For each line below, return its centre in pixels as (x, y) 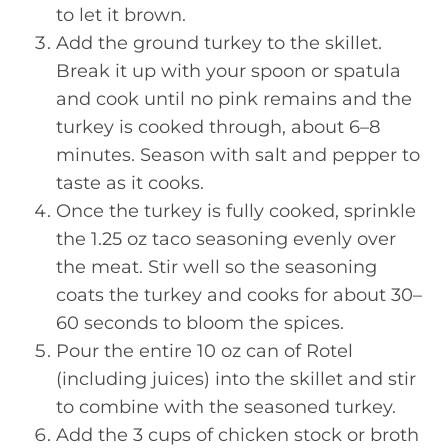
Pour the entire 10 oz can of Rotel (204, 351)
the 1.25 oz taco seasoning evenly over (226, 239)
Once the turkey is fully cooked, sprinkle (236, 211)
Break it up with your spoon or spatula (228, 71)
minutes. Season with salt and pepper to (238, 155)
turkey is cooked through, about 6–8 (218, 127)
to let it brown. (121, 15)
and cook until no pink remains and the (234, 99)
